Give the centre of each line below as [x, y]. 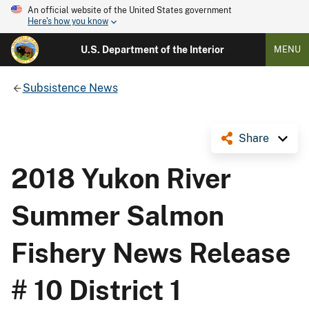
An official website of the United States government [130, 10]
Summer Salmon [118, 216]
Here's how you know [68, 22]
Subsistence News [70, 88]
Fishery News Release [151, 253]
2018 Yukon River [121, 178]
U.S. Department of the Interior [152, 50]
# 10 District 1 [96, 290]
